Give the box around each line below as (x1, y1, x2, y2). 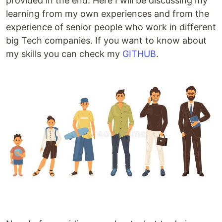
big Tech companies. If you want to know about (6, 35, 207, 46)
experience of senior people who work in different (6, 22, 216, 32)
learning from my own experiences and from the (6, 8, 209, 19)
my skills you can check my (6, 49, 122, 59)
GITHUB (122, 49, 156, 59)
